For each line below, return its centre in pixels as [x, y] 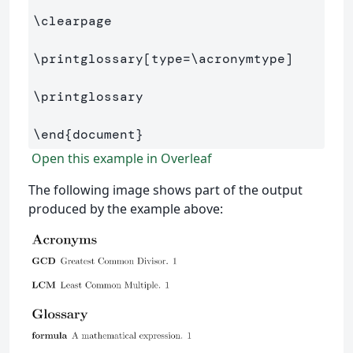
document [104, 135]
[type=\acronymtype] [218, 59]
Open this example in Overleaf [120, 159]
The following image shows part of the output [165, 190]
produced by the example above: [126, 209]
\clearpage [72, 21]
